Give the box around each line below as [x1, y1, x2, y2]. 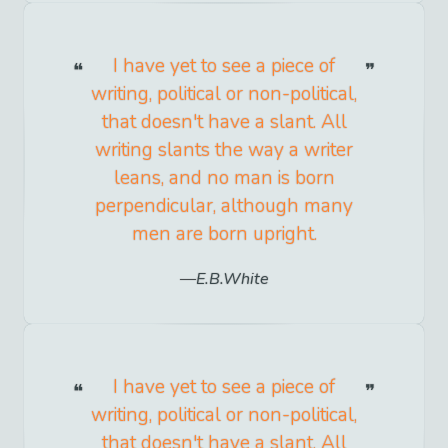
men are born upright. [131, 221, 317, 248]
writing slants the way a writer [95, 137, 353, 164]
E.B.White [195, 268, 269, 291]
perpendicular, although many [95, 193, 353, 220]
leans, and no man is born [113, 165, 335, 192]
